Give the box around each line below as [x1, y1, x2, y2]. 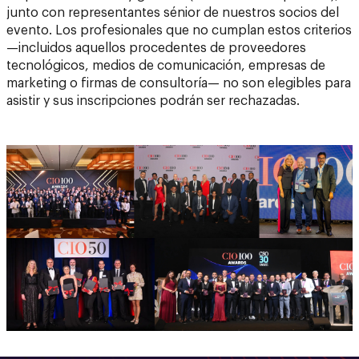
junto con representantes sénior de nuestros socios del [6, 6, 339, 19]
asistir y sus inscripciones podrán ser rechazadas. [6, 94, 300, 107]
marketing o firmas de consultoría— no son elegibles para [6, 76, 351, 90]
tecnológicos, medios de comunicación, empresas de [6, 58, 325, 72]
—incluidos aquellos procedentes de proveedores [6, 41, 306, 54]
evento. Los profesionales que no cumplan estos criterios [6, 23, 352, 37]
